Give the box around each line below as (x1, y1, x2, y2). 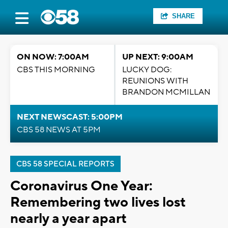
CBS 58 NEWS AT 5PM (17, 125, 101, 135)
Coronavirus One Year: (10, 177, 152, 195)
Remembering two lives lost (10, 193, 186, 211)
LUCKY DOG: (122, 65, 172, 75)
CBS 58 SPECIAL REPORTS (16, 159, 115, 169)
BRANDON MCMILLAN (122, 87, 210, 97)
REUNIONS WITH (122, 76, 188, 86)
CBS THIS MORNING (17, 65, 95, 75)
